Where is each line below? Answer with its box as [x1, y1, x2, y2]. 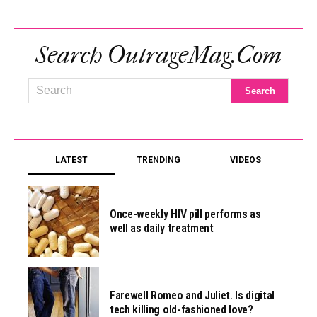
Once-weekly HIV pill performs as [110, 207, 261, 221]
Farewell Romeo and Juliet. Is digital [110, 289, 275, 303]
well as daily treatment [110, 221, 214, 236]
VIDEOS [229, 155, 261, 166]
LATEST [55, 155, 88, 166]
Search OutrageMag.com [35, 41, 282, 70]
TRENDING [136, 155, 180, 166]
